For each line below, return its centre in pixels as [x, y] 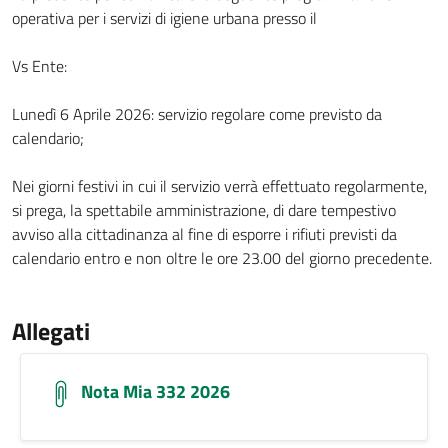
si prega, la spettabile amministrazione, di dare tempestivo [204, 210]
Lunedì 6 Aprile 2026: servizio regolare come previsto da [197, 114]
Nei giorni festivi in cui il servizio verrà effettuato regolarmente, [219, 186]
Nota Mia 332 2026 [155, 391]
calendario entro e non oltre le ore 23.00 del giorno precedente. [222, 258]
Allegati [51, 331]
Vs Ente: [39, 66]
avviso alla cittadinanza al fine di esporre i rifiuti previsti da [204, 234]
